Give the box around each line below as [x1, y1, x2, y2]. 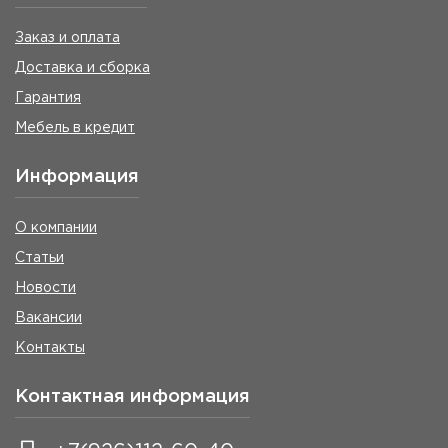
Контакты [15, 341, 85, 354]
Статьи [15, 251, 64, 264]
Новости [15, 281, 76, 294]
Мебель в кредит [15, 121, 135, 134]
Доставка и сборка [15, 61, 150, 74]
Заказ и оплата [15, 31, 120, 44]
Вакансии [15, 311, 82, 324]
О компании [15, 221, 97, 234]
